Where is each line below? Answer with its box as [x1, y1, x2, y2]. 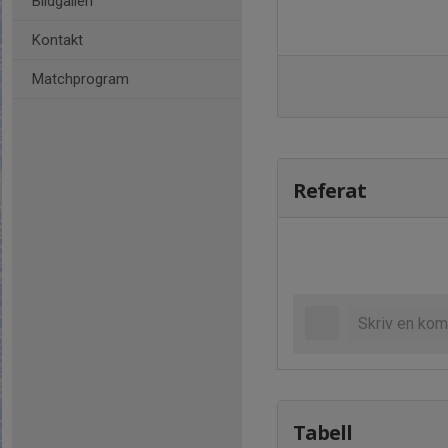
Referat [293, 177, 366, 204]
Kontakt [32, 31, 83, 49]
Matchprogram [32, 70, 129, 88]
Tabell [293, 419, 352, 446]
